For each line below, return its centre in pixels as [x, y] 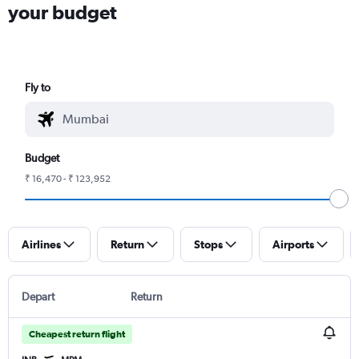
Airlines [41, 244]
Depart [38, 296]
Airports [293, 244]
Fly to [38, 87]
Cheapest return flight [77, 334]
